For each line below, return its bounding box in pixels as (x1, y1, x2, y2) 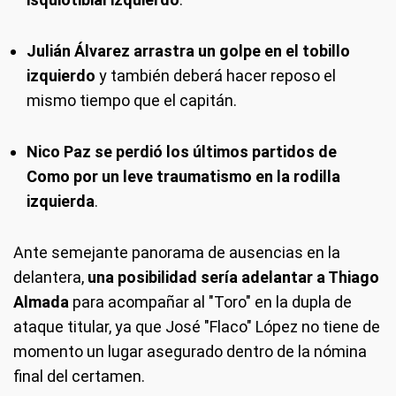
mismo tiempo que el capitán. (27, 91, 237, 110)
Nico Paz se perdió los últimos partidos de (27, 142, 337, 161)
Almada (13, 293, 69, 311)
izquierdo (27, 66, 95, 85)
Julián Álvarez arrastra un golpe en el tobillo (27, 42, 350, 60)
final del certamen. (13, 367, 145, 385)
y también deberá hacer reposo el (95, 66, 336, 85)
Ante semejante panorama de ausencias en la (13, 243, 340, 262)
